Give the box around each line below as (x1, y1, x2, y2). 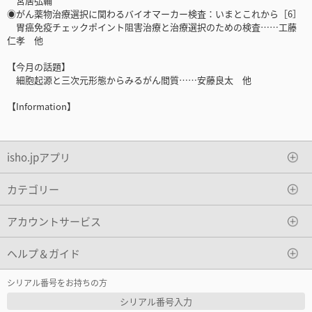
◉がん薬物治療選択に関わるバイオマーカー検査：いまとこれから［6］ (7, 7, 302, 21)
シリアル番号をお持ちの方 (7, 276, 107, 289)
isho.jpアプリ (7, 149, 70, 164)
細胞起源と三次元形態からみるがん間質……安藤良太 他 (7, 73, 251, 87)
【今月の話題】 (7, 60, 70, 74)
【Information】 (7, 100, 76, 114)
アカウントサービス (7, 213, 101, 228)
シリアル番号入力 (120, 295, 192, 309)
